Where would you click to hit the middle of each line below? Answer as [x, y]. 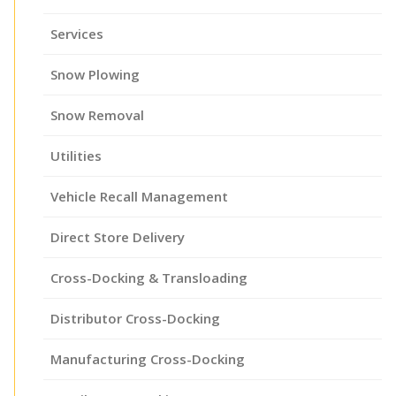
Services [77, 33]
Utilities [76, 155]
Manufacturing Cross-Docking [148, 358]
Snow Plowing [95, 74]
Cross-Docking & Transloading [149, 277]
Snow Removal [97, 114]
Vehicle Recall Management [139, 196]
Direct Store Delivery [118, 236]
